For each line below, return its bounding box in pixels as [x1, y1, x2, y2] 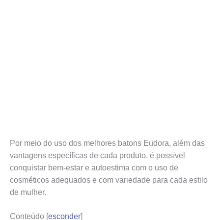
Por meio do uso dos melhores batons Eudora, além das [10, 138, 205, 147]
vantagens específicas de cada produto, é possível [10, 151, 185, 160]
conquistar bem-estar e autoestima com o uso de [10, 163, 178, 172]
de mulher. [10, 188, 46, 196]
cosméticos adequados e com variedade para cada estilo [10, 175, 208, 184]
